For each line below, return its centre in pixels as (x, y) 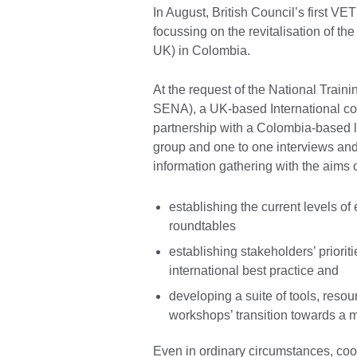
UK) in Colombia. (202, 51)
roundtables (202, 226)
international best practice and (254, 270)
